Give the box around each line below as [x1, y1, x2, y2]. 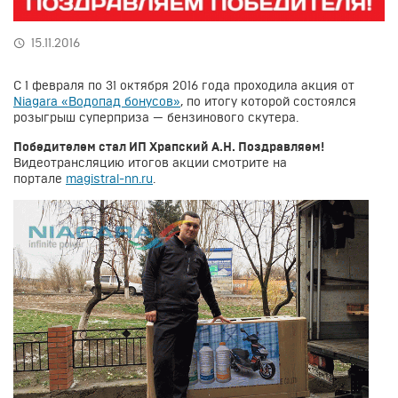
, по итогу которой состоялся [180, 93, 356, 108]
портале [13, 171, 66, 186]
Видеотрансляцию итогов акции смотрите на [13, 155, 287, 170]
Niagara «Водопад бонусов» [13, 93, 180, 108]
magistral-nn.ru [66, 171, 153, 186]
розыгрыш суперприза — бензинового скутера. [13, 109, 298, 124]
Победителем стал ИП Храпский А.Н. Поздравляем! [13, 139, 324, 154]
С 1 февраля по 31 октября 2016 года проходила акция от [13, 77, 354, 92]
